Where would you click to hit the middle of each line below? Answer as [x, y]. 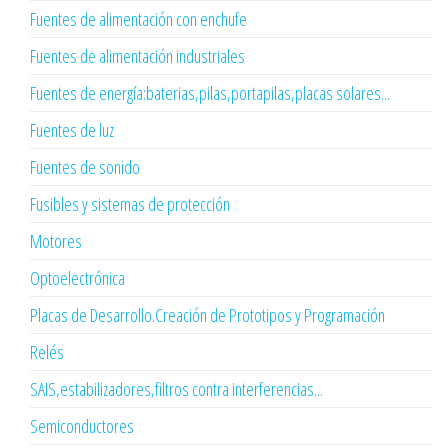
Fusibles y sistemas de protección [130, 204]
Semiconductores [82, 426]
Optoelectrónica [77, 278]
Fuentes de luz [72, 130]
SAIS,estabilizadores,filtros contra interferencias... [176, 389]
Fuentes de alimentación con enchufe [138, 19]
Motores [56, 241]
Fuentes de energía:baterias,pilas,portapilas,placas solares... [210, 93]
